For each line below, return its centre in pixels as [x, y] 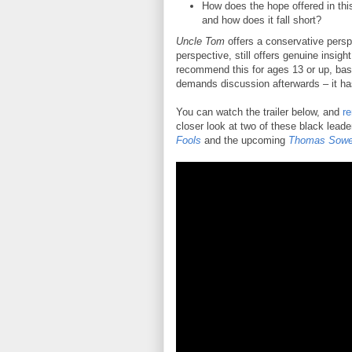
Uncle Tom [200, 42]
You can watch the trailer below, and [259, 112]
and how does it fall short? [261, 20]
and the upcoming [245, 141]
